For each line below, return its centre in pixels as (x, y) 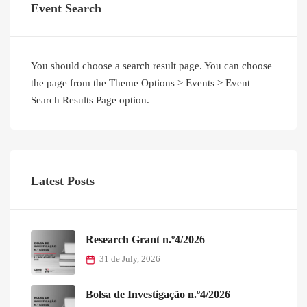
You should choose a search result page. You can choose (151, 66)
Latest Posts (63, 181)
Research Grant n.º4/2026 (145, 240)
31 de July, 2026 (130, 259)
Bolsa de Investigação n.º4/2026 (158, 295)
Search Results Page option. (90, 100)
